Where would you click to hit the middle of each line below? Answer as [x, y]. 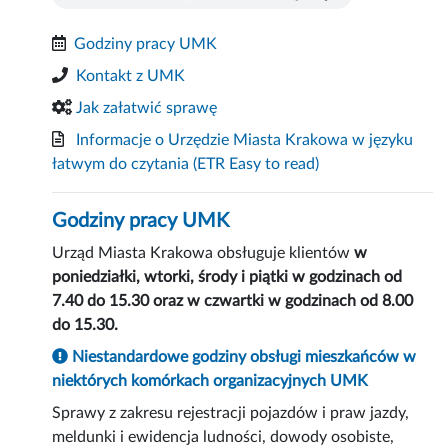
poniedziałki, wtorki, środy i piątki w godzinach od [227, 277]
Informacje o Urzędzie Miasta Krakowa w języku [245, 140]
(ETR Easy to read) [256, 164]
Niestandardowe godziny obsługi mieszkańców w [242, 357]
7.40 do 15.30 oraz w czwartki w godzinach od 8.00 [233, 301]
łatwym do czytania [123, 164]
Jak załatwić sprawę [147, 108]
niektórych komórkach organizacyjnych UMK [210, 381]
